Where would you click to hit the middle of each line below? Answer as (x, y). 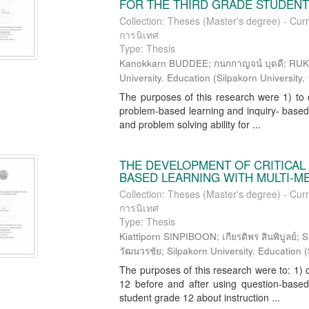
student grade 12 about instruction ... (200, 297)
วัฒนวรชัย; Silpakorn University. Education (211, 251)
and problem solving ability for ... (190, 124)
